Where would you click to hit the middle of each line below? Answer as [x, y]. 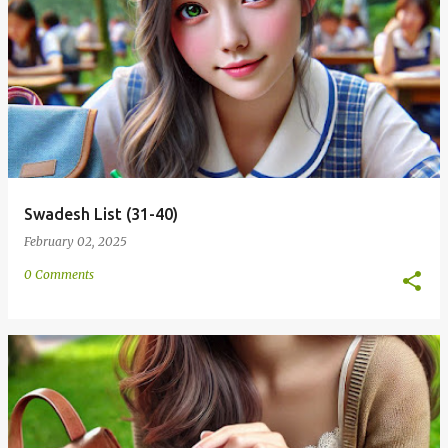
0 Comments [59, 274]
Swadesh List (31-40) [101, 214]
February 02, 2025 [75, 241]
